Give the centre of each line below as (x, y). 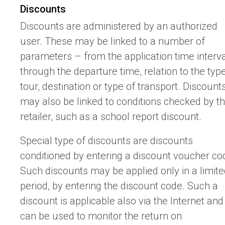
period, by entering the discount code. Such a (119, 186)
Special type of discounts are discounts (106, 141)
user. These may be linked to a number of (113, 41)
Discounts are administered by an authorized (119, 26)
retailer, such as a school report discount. (111, 117)
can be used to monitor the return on (101, 216)
